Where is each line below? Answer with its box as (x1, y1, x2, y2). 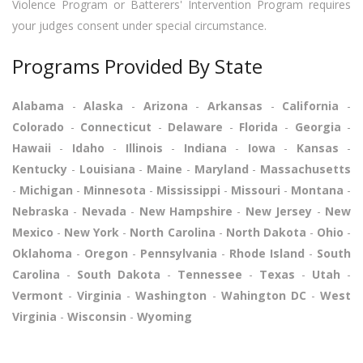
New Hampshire (139, 203, 233, 220)
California (282, 98, 340, 114)
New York (64, 224, 120, 241)
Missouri (231, 182, 280, 199)
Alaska (83, 98, 124, 114)
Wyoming (137, 309, 192, 325)
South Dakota (77, 267, 160, 283)
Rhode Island (229, 246, 305, 262)
